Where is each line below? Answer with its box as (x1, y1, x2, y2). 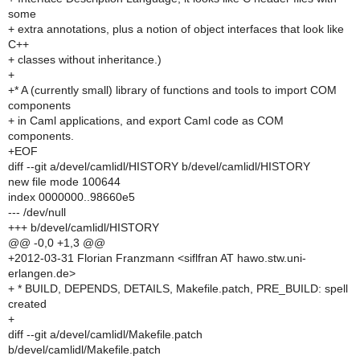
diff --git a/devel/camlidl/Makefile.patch (8, 328, 202, 341)
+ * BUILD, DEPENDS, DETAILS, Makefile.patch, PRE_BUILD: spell (8, 282, 348, 295)
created (8, 297, 47, 310)
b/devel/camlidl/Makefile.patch (8, 343, 161, 356)
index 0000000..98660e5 (8, 190, 135, 203)
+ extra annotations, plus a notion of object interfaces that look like (8, 22, 344, 35)
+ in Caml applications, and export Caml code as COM (8, 114, 284, 127)
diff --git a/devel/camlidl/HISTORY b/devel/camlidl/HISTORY (8, 160, 310, 173)
